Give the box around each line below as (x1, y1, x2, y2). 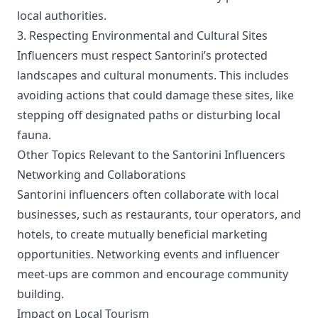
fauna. (17, 127, 51, 143)
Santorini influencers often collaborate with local (17, 187, 279, 202)
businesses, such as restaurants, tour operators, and (17, 207, 301, 222)
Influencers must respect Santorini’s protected (17, 48, 268, 63)
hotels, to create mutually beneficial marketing (17, 226, 268, 242)
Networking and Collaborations (17, 167, 186, 182)
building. (17, 286, 64, 302)
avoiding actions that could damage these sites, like (17, 87, 294, 103)
